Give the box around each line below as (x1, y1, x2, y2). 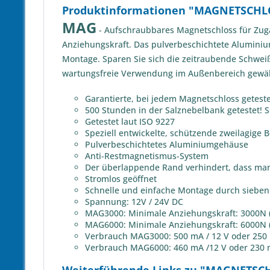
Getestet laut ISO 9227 (85, 116, 175, 127)
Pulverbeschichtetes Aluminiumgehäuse (85, 139, 248, 150)
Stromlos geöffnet (85, 173, 157, 184)
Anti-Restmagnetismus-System (85, 150, 209, 162)
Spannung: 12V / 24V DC (85, 196, 183, 207)
